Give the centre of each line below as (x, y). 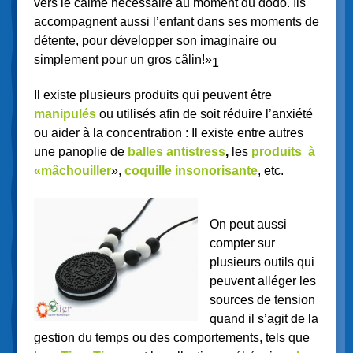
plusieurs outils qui (262, 262)
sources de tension (262, 300)
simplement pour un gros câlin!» (123, 59)
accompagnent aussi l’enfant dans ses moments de (176, 21)
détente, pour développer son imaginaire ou (155, 40)
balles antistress (176, 152)
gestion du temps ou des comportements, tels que (171, 338)
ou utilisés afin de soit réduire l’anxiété (206, 114)
